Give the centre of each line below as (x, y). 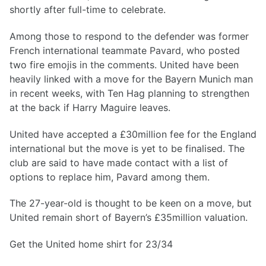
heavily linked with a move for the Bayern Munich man (131, 79)
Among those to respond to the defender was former (129, 36)
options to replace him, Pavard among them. (110, 177)
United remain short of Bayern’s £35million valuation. (129, 218)
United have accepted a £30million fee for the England (133, 134)
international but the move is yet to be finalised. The (127, 148)
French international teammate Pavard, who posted (125, 50)
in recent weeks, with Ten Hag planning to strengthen (129, 93)
